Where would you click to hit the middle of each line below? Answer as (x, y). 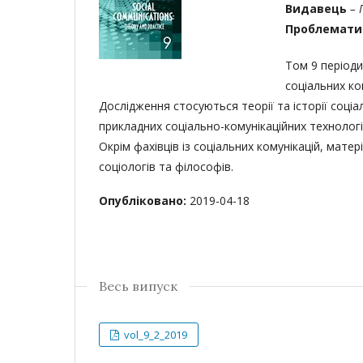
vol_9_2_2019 (155, 335)
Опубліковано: (144, 201)
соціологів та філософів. (166, 167)
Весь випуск (138, 286)
